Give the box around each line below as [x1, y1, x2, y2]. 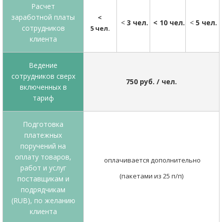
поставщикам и [17, 174, 69, 183]
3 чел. [126, 18, 148, 27]
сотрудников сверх [11, 71, 75, 81]
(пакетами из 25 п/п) [119, 171, 183, 180]
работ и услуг [20, 163, 66, 172]
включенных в [19, 82, 67, 92]
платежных [24, 130, 62, 140]
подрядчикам [21, 185, 65, 194]
